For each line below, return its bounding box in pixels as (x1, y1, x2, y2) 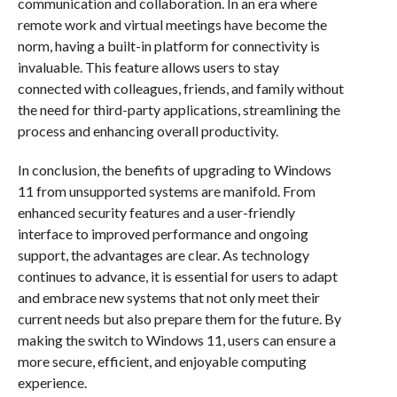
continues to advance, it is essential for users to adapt (17, 268, 338, 285)
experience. (17, 374, 87, 392)
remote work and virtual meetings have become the (17, 16, 327, 34)
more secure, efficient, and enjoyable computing (17, 353, 307, 370)
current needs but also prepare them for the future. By (17, 310, 341, 328)
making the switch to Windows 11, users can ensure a (17, 331, 336, 349)
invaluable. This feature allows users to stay (17, 58, 279, 76)
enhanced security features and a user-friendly (17, 204, 295, 222)
